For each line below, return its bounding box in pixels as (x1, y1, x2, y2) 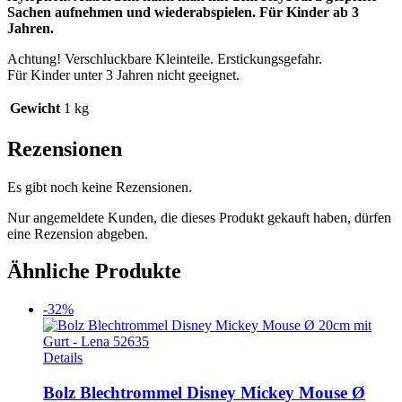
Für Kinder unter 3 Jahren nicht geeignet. (7, 66, 240, 83)
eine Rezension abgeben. (7, 225, 148, 241)
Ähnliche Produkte (7, 259, 181, 284)
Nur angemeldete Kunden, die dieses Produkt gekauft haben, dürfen (7, 209, 391, 225)
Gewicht (10, 100, 60, 116)
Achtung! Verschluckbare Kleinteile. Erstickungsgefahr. (7, 50, 322, 66)
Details (43, 350, 83, 366)
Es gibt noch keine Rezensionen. (7, 179, 192, 195)
